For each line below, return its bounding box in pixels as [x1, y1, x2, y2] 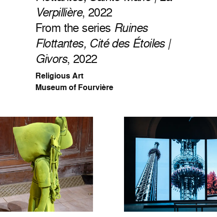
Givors [35, 50, 67, 67]
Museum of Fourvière [35, 82, 113, 93]
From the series [35, 19, 114, 36]
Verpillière [35, 4, 82, 20]
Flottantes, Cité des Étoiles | [35, 35, 170, 51]
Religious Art [35, 70, 83, 82]
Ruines [114, 19, 148, 36]
